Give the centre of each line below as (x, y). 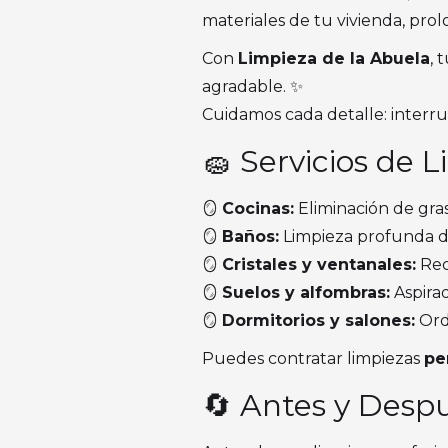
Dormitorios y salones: (318, 320)
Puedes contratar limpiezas (313, 358)
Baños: (250, 236)
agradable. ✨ (252, 86)
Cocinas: (258, 208)
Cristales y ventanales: (319, 264)
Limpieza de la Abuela (334, 58)
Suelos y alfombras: (306, 292)
